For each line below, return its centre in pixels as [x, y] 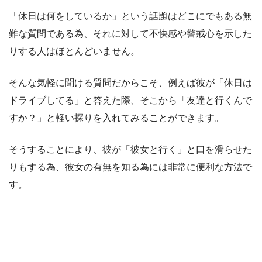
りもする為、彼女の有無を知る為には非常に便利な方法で [130, 167]
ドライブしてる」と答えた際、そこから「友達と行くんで [130, 101]
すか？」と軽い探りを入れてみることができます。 [116, 118]
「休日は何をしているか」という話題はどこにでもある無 [130, 16]
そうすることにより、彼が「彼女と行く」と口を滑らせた [130, 150]
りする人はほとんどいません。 [74, 51]
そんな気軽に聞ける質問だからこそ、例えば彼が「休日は [130, 83]
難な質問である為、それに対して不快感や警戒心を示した [130, 34]
